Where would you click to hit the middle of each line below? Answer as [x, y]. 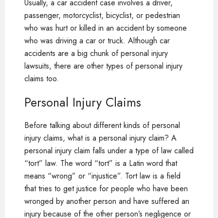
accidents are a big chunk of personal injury [96, 53]
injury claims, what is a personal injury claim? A [100, 138]
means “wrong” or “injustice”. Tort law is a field [102, 176]
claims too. [42, 79]
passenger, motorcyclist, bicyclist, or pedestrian [102, 15]
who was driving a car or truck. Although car [97, 41]
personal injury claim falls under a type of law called [109, 151]
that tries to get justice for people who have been [106, 189]
